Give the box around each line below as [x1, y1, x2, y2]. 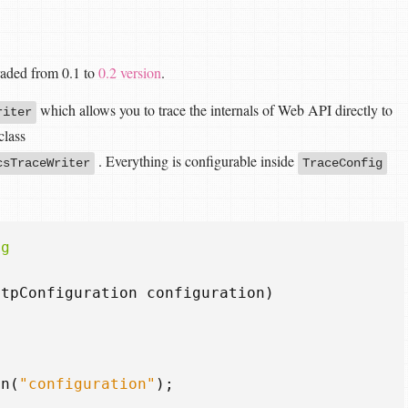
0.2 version [98, 62, 161, 82]
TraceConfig [302, 155, 382, 170]
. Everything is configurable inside [95, 150, 298, 170]
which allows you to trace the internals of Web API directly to [36, 99, 393, 119]
